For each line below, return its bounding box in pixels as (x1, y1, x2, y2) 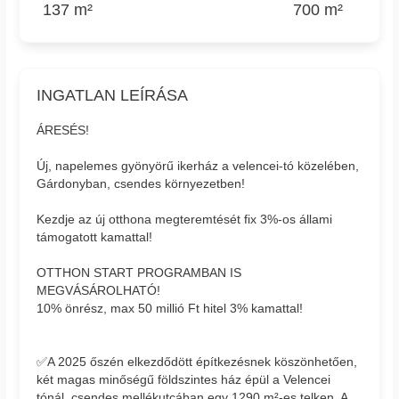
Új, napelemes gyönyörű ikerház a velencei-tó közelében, (37, 158, 360, 173)
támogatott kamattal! (37, 229, 153, 244)
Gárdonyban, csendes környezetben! (37, 175, 246, 191)
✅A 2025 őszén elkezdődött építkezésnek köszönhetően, (37, 354, 358, 369)
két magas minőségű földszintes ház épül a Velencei (37, 371, 331, 387)
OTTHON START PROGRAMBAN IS (37, 265, 242, 280)
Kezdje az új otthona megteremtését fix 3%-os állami (37, 211, 333, 226)
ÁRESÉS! (37, 122, 90, 137)
